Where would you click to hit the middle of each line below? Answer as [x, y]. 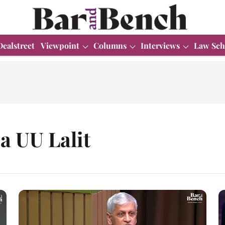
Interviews [160, 45]
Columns [110, 45]
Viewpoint [60, 45]
